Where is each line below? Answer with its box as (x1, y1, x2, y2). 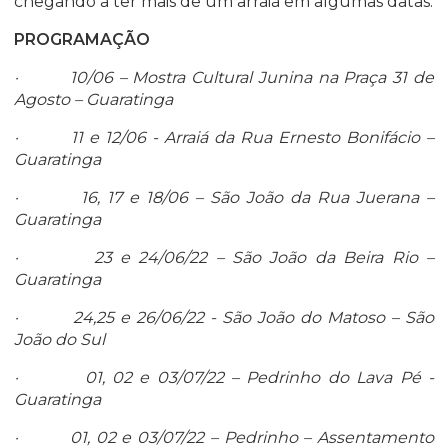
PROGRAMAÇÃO (14, 30, 150, 50)
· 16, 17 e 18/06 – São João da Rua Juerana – (14, 188, 434, 208)
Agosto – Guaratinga (14, 90, 173, 110)
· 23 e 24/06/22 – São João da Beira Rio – (14, 248, 434, 268)
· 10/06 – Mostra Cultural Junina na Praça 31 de (14, 68, 434, 88)
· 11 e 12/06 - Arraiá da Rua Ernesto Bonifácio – (14, 128, 434, 148)
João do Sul (14, 330, 105, 350)
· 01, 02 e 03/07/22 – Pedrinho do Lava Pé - (14, 368, 434, 388)
